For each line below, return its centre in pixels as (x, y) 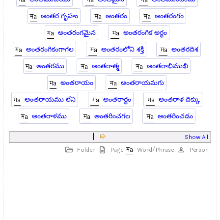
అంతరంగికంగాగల (50, 49)
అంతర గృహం (60, 16)
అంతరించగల (112, 116)
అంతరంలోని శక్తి (123, 49)
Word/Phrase (155, 150)
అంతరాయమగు (143, 83)
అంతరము (51, 66)
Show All (196, 137)
